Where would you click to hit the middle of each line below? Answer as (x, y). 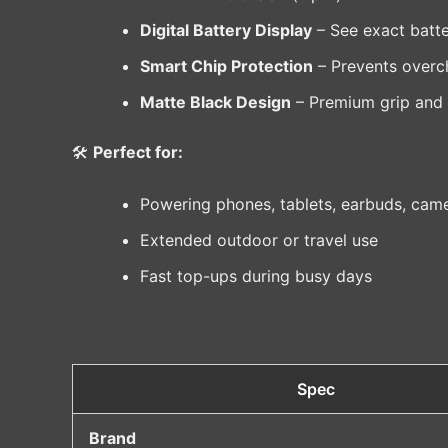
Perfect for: (138, 152)
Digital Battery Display (226, 30)
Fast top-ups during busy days (256, 275)
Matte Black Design (215, 102)
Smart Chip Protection (226, 66)
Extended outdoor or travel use (259, 239)
